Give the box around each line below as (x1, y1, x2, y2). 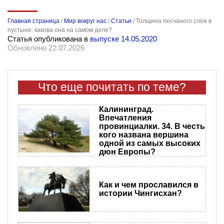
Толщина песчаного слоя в (136, 17, 211, 24)
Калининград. (98, 104, 153, 113)
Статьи (111, 17, 131, 24)
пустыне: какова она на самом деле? (7, 26, 112, 33)
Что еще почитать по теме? (38, 80, 186, 93)
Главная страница (7, 17, 59, 24)
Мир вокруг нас (64, 17, 106, 24)
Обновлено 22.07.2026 (7, 43, 84, 52)
